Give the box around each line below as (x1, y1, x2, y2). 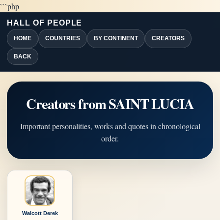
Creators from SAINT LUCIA (26, 93, 194, 114)
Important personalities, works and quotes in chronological (20, 121, 200, 131)
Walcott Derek (22, 210, 58, 216)
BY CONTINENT (94, 35, 138, 42)
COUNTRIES (45, 35, 80, 42)
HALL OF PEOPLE (7, 19, 82, 27)
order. (101, 133, 119, 143)
